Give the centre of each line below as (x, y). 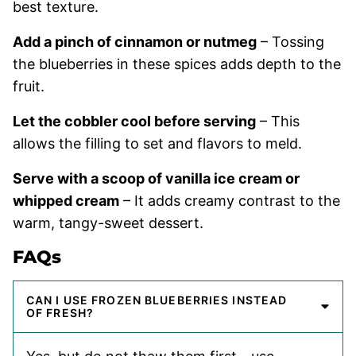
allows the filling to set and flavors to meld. (157, 143)
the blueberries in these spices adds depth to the (177, 64)
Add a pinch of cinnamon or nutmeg (135, 41)
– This (278, 121)
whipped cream (66, 200)
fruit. (29, 86)
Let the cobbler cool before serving (134, 121)
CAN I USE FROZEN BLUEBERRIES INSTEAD (157, 300)
